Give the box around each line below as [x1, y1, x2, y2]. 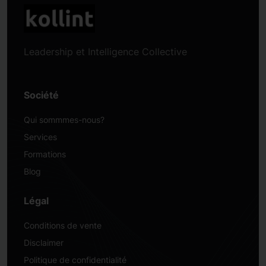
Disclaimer [24, 237, 64, 248]
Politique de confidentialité [24, 255, 126, 265]
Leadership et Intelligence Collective [24, 46, 187, 58]
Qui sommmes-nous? [24, 115, 104, 125]
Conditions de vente [24, 220, 102, 230]
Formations [24, 149, 66, 159]
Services [24, 132, 57, 142]
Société [24, 89, 59, 101]
